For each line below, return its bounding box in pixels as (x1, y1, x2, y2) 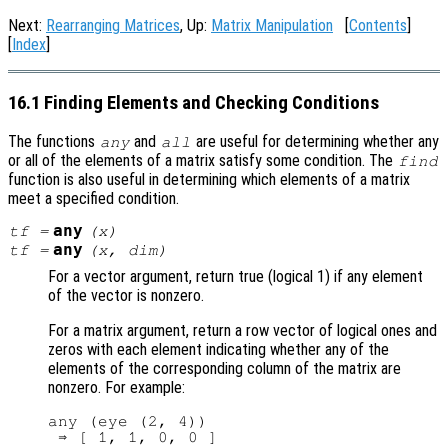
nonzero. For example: (48, 378, 185, 398)
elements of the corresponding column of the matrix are (48, 359, 401, 379)
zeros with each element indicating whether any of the (48, 340, 389, 360)
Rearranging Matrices (46, 16, 180, 35)
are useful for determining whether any (191, 132, 439, 152)
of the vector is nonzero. (48, 286, 204, 306)
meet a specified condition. (8, 189, 179, 209)
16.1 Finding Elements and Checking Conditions (8, 91, 379, 114)
